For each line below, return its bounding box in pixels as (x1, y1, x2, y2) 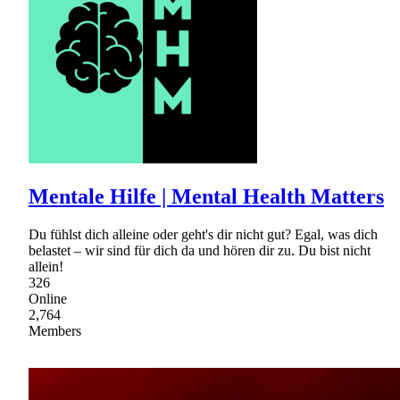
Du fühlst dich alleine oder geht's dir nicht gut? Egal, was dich (29, 227, 378, 243)
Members (29, 323, 81, 339)
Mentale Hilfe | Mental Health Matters (29, 185, 384, 209)
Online (29, 291, 67, 307)
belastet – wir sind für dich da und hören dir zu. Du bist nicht (29, 243, 371, 259)
